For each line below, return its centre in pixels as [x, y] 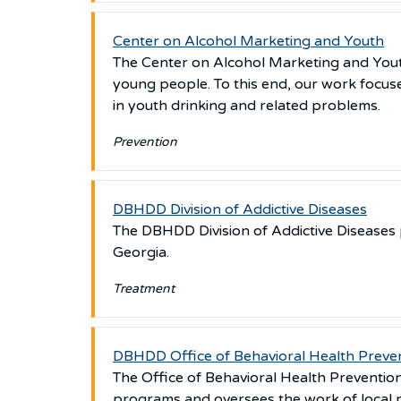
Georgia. [143, 252]
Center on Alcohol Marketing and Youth [248, 41]
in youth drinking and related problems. [248, 106]
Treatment [144, 289]
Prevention [145, 142]
